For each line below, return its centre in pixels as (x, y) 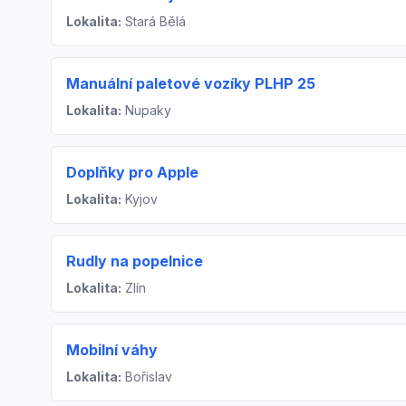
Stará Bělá (154, 22)
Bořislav (147, 377)
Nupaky (146, 111)
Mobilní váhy (112, 350)
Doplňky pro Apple (132, 173)
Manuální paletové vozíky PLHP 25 (191, 84)
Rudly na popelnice (135, 261)
